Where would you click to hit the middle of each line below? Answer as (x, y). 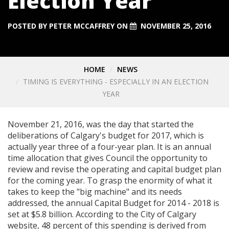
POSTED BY (28, 26)
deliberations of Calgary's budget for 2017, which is (106, 135)
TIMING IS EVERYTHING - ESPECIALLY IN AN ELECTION (116, 82)
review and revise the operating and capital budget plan (114, 169)
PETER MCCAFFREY (82, 26)
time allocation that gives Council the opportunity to (108, 158)
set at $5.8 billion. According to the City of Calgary (102, 214)
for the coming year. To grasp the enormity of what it (110, 180)
